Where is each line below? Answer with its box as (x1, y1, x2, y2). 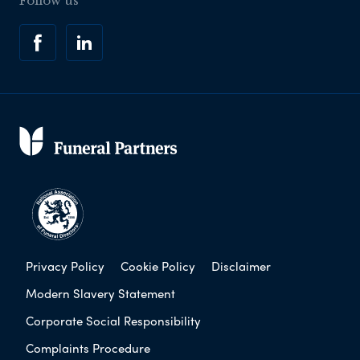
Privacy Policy (26, 257, 104, 276)
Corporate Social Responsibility (26, 312, 201, 330)
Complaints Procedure (26, 339, 150, 358)
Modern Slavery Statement (26, 284, 175, 303)
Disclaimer (211, 257, 271, 276)
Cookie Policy (121, 257, 195, 276)
